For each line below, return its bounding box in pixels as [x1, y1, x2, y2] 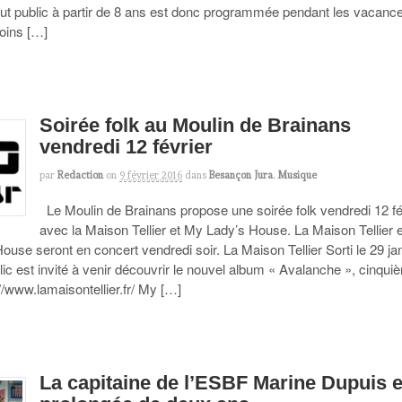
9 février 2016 [119, 169, 183, 182]
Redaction [57, 169, 104, 182]
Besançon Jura [209, 169, 274, 182]
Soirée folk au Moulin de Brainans [39, 113, 352, 136]
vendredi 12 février [39, 135, 214, 158]
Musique [277, 169, 318, 182]
